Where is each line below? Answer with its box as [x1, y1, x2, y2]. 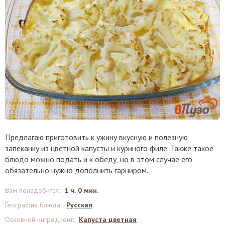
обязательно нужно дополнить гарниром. [5, 165, 148, 176]
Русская [66, 200, 92, 210]
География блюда [5, 200, 60, 210]
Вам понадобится [5, 186, 59, 195]
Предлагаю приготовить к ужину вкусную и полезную [5, 132, 188, 143]
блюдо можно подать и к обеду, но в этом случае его [5, 154, 192, 165]
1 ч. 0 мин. [65, 186, 98, 195]
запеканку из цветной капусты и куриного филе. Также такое [5, 143, 213, 154]
